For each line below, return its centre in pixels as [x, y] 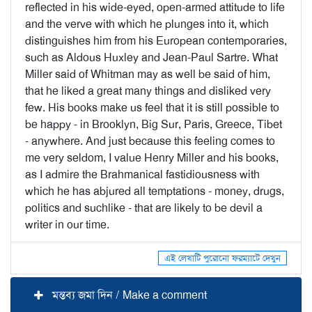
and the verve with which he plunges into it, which [147, 24]
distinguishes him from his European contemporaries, [156, 41]
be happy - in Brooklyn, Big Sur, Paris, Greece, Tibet [154, 124]
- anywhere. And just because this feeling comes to [150, 141]
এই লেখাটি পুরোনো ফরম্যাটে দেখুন [223, 258]
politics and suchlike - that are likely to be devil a [144, 208]
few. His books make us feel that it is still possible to [152, 108]
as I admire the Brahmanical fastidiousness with [142, 174]
